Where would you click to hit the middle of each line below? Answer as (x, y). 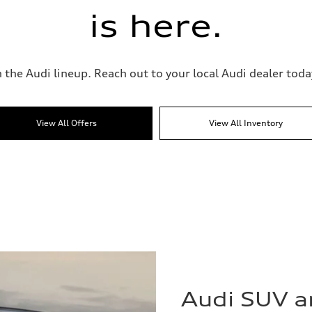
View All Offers (66, 123)
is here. (156, 26)
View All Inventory (246, 123)
